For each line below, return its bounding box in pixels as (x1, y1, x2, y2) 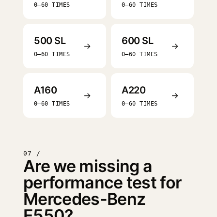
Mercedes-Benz (23, 189, 146, 209)
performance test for (23, 172, 182, 192)
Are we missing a (23, 156, 153, 176)
